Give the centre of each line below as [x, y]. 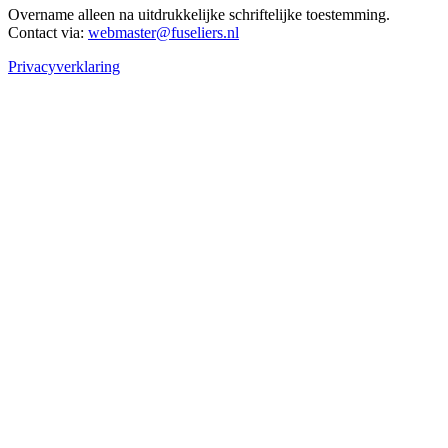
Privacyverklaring [64, 67]
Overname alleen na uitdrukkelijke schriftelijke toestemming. [199, 15]
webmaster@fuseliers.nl [163, 33]
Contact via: [48, 33]
